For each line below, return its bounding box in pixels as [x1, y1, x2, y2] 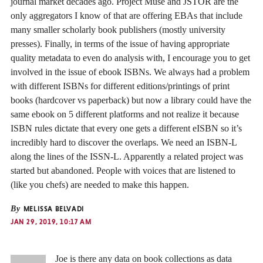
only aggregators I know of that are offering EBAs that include [11, 11, 242, 21]
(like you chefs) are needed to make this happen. [11, 180, 189, 190]
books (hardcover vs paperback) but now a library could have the [11, 95, 251, 106]
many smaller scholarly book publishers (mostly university [11, 25, 225, 35]
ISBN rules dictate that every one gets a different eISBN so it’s [11, 123, 242, 134]
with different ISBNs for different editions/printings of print [11, 81, 230, 92]
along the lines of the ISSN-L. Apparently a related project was [11, 151, 243, 162]
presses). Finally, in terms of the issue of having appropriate [11, 39, 230, 49]
